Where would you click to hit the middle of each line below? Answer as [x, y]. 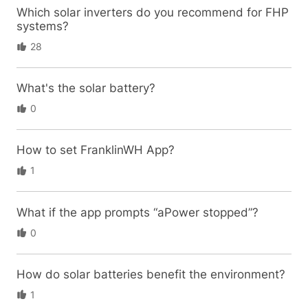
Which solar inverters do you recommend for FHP [152, 12]
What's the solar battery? [86, 88]
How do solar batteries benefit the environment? [151, 274]
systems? [42, 26]
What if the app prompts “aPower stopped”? [137, 212]
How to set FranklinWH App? [95, 150]
